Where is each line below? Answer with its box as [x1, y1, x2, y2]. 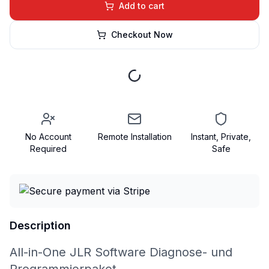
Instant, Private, [191, 131, 251, 142]
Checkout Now [110, 29, 173, 40]
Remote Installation [97, 131, 172, 142]
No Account [25, 131, 71, 142]
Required [29, 144, 67, 154]
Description [10, 219, 71, 232]
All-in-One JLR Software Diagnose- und [10, 245, 232, 259]
